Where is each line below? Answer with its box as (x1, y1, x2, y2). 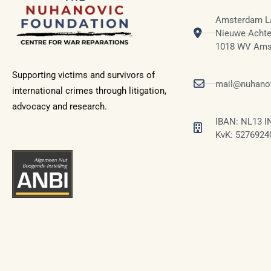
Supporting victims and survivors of (12, 70, 155, 81)
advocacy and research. (12, 101, 109, 113)
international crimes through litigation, (12, 85, 166, 97)
